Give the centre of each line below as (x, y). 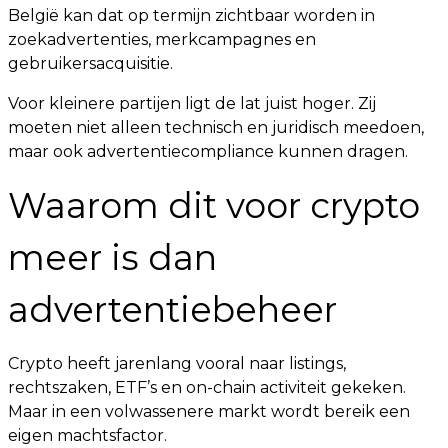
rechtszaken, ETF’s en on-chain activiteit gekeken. (207, 387)
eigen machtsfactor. (87, 435)
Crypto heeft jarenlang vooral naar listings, (177, 363)
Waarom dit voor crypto (214, 205)
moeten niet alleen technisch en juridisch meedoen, (216, 127)
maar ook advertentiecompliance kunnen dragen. (208, 151)
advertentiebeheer (172, 309)
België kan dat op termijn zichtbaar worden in (191, 15)
